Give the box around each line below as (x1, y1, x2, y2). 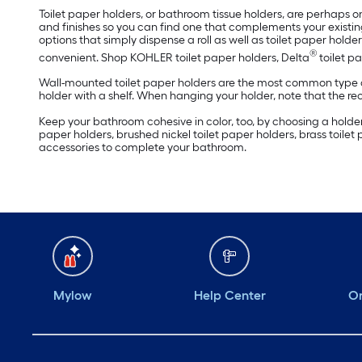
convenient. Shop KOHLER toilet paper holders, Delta (39, 50, 309, 65)
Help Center (193, 288, 266, 304)
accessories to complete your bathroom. (39, 141, 246, 155)
